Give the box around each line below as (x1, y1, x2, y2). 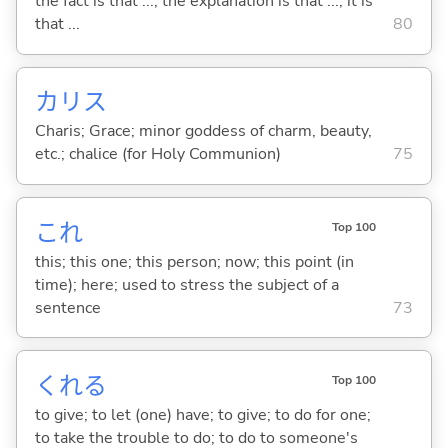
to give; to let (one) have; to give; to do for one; (34, 403, 371, 426)
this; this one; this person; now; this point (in (34, 250, 354, 273)
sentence (34, 296, 101, 319)
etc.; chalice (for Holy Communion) (34, 143, 281, 166)
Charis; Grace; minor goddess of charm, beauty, (34, 120, 372, 143)
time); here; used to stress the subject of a (34, 273, 339, 296)
